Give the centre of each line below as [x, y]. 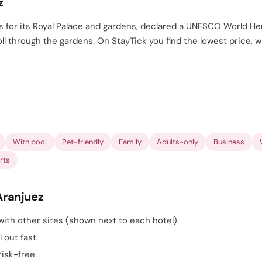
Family [130, 142]
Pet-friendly [83, 142]
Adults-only [177, 142]
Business [229, 142]
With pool [30, 142]
